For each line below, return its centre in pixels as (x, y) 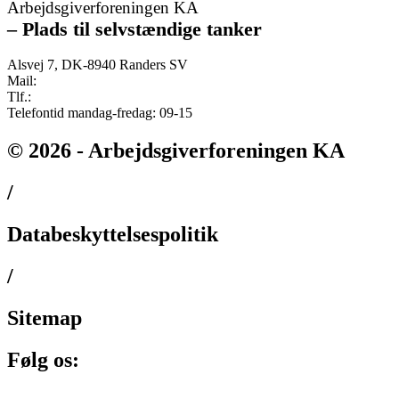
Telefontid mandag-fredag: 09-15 (100, 113)
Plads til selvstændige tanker (139, 28)
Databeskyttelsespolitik (113, 235)
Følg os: (43, 359)
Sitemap (45, 318)
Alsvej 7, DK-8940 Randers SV (98, 65)
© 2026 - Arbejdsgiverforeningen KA (176, 151)
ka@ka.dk (69, 81)
